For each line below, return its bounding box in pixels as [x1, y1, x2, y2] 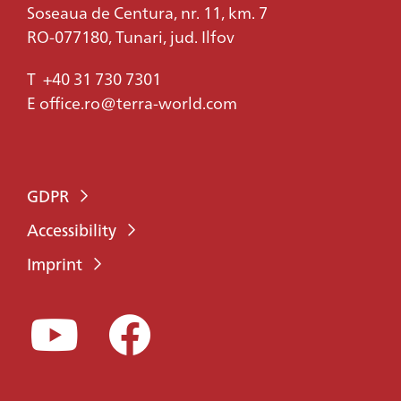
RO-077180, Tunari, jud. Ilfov [27, 25, 235, 47]
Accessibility [27, 218, 116, 241]
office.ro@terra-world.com [39, 91, 237, 114]
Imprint [27, 252, 82, 275]
